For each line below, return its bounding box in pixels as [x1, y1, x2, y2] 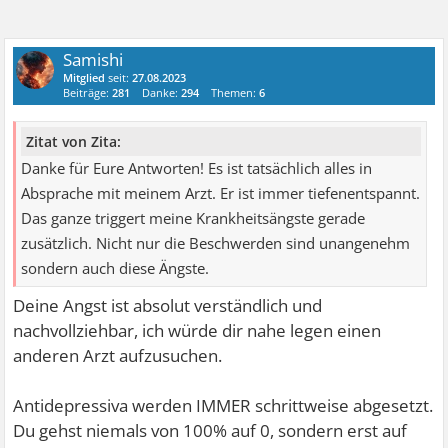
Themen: [211, 84, 260, 100]
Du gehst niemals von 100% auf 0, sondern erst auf [13, 419, 408, 443]
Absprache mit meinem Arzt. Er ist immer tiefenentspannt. [21, 183, 421, 205]
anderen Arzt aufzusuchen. [13, 344, 223, 368]
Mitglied [63, 69, 106, 85]
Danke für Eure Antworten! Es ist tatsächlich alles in [21, 158, 373, 180]
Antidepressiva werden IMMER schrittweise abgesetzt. [13, 394, 434, 418]
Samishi [63, 47, 124, 71]
